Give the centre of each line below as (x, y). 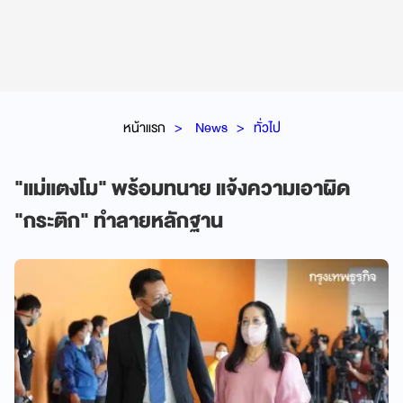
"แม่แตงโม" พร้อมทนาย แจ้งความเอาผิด (182, 188)
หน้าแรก (144, 127)
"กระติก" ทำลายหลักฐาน (119, 221)
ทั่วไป (267, 127)
